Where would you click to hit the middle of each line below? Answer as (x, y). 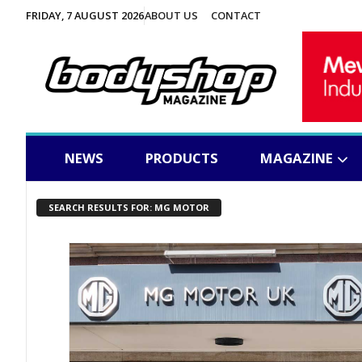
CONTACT (236, 15)
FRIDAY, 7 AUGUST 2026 (85, 15)
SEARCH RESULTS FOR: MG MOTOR (128, 208)
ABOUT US (171, 15)
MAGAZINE (297, 158)
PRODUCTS (182, 158)
